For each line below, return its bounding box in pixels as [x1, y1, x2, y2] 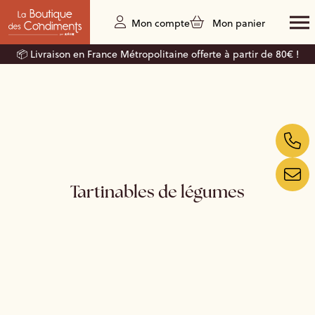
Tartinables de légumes [70, 185, 245, 202]
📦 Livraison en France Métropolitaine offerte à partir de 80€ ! [16, 47, 299, 61]
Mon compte [131, 16, 190, 30]
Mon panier [212, 16, 265, 30]
